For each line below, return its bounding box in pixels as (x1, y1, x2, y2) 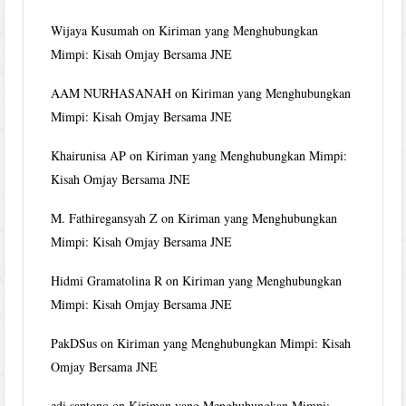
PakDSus (51, 333, 98, 352)
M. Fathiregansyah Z (51, 208, 159, 227)
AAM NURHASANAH (51, 83, 172, 101)
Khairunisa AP (51, 146, 127, 164)
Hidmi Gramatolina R (51, 271, 163, 289)
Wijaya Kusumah (51, 21, 140, 39)
